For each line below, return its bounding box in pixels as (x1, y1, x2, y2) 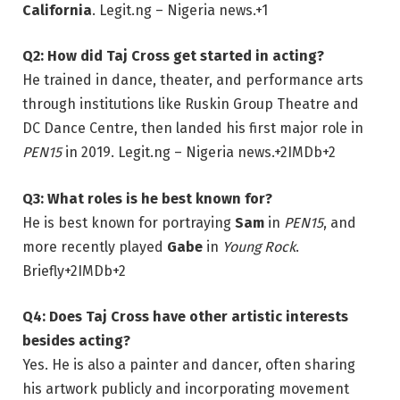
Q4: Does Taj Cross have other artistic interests (22, 308, 348, 326)
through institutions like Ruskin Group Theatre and (22, 96, 359, 113)
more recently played (22, 237, 167, 255)
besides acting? (22, 332, 130, 350)
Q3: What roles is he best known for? (22, 189, 272, 207)
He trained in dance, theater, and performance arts (22, 71, 363, 89)
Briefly (22, 262, 64, 279)
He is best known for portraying (22, 213, 235, 231)
